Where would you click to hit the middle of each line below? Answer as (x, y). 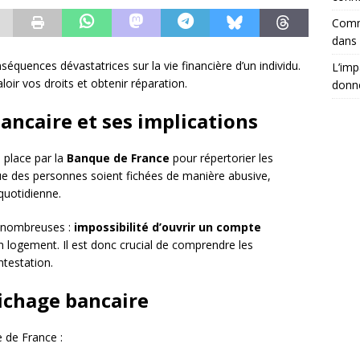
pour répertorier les (221, 158)
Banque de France (118, 158)
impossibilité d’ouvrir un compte (168, 227)
